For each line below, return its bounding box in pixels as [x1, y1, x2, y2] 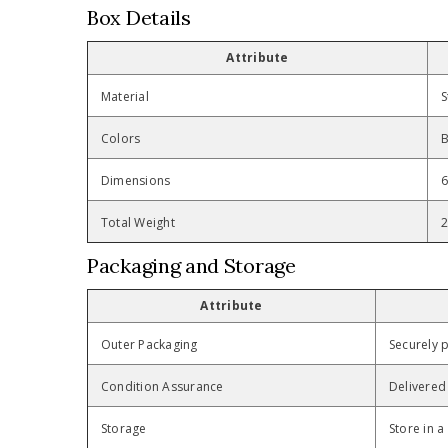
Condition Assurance [101, 378, 224, 396]
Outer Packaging [101, 336, 198, 354]
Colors [101, 130, 141, 148]
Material [101, 88, 149, 106]
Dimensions [101, 172, 171, 190]
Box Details [87, 5, 191, 31]
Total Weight [101, 214, 175, 232]
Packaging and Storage [87, 253, 296, 279]
